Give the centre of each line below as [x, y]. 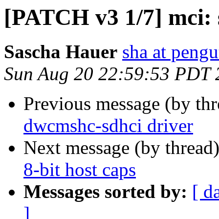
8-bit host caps [80, 170]
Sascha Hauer [61, 52]
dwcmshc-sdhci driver [108, 126]
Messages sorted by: [105, 192]
